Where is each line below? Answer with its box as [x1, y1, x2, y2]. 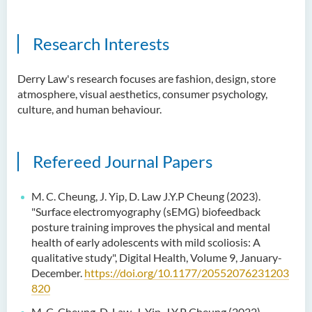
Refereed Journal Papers [33, 151, 212, 171]
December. [31, 266, 84, 279]
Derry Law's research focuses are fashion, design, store [17, 72, 276, 85]
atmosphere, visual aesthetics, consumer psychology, [17, 87, 267, 100]
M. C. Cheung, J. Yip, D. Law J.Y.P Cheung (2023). [31, 189, 260, 203]
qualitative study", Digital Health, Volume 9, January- [31, 251, 282, 264]
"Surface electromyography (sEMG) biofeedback [31, 205, 260, 218]
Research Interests [33, 33, 169, 54]
